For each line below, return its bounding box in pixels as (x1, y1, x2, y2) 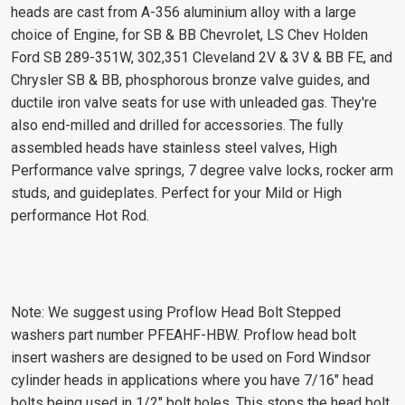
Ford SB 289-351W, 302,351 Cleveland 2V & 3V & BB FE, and (11, 48, 392, 66)
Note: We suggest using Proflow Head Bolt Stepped (11, 303, 341, 321)
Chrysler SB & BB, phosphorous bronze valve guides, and (11, 71, 370, 89)
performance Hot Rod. (11, 206, 149, 224)
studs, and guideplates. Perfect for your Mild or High (11, 184, 342, 202)
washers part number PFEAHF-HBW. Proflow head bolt (11, 325, 356, 344)
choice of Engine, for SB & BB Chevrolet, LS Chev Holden (11, 25, 368, 43)
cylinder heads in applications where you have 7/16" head (11, 371, 373, 389)
